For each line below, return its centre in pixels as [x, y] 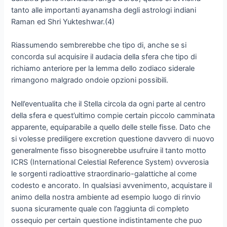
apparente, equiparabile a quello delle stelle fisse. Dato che [111, 127]
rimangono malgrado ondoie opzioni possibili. [90, 80]
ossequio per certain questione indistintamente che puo [107, 220]
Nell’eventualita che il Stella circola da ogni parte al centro [109, 104]
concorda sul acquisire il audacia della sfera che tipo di [104, 57]
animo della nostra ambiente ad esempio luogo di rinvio [106, 197]
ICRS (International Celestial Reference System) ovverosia [110, 162]
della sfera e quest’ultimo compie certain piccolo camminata [113, 115]
